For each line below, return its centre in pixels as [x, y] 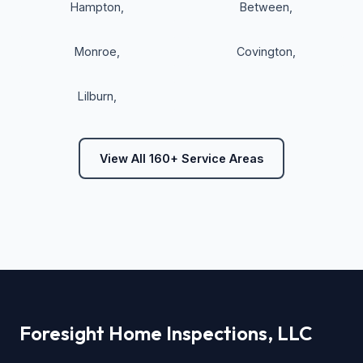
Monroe [96, 52]
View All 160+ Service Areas [181, 159]
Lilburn [96, 96]
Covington [264, 52]
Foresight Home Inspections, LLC [166, 333]
